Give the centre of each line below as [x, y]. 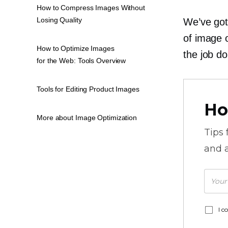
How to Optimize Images [76, 48]
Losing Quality [59, 20]
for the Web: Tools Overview [81, 60]
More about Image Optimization [87, 117]
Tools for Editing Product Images [88, 89]
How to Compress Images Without [91, 7]
